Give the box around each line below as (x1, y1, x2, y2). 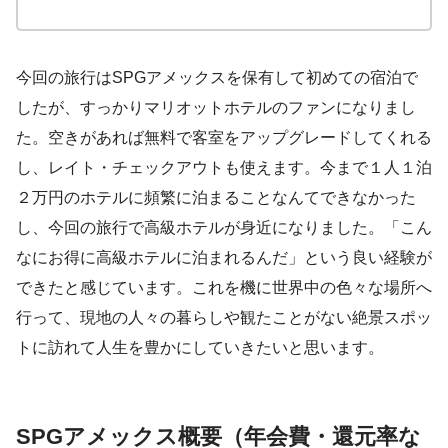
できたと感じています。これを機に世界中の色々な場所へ (16, 278, 432, 296)
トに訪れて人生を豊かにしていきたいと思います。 (16, 338, 384, 356)
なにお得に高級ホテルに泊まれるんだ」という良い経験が (16, 248, 432, 266)
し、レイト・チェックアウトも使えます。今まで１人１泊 (16, 158, 432, 176)
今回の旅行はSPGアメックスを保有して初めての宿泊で (16, 68, 418, 86)
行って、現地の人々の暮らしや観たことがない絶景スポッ (16, 308, 432, 326)
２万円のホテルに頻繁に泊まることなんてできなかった (16, 188, 416, 206)
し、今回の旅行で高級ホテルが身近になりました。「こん (16, 218, 432, 236)
